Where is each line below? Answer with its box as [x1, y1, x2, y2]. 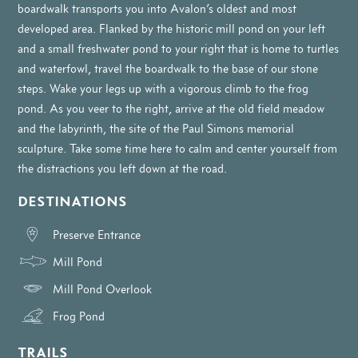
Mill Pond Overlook [53, 280, 153, 296]
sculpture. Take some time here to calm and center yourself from [18, 141, 338, 156]
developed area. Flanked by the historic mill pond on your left [18, 21, 326, 36]
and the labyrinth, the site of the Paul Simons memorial [18, 121, 295, 136]
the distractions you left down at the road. [18, 161, 228, 176]
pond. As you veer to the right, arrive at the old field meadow [18, 101, 325, 116]
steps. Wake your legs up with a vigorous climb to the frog [18, 81, 309, 96]
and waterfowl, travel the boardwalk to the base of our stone [18, 61, 319, 76]
